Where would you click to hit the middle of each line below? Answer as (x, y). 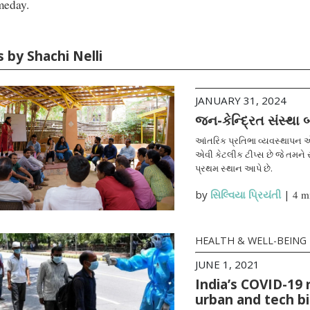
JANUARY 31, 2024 (240, 100)
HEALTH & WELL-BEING (250, 240)
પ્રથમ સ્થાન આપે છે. (234, 168)
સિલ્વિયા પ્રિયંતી (245, 194)
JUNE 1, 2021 (227, 264)
